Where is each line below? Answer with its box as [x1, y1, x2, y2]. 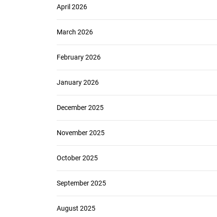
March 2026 [57, 28, 93, 36]
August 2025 [57, 204, 95, 212]
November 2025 [57, 129, 105, 137]
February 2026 [57, 53, 101, 61]
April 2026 [57, 3, 87, 11]
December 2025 [57, 104, 104, 111]
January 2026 [57, 78, 99, 86]
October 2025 [57, 154, 98, 162]
